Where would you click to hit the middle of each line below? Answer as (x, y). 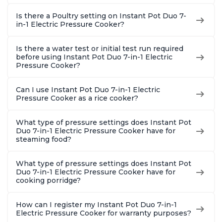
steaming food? (44, 139)
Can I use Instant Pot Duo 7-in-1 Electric (88, 90)
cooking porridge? (48, 181)
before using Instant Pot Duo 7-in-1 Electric (94, 57)
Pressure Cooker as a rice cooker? (77, 98)
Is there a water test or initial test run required (100, 49)
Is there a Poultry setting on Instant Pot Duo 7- (101, 16)
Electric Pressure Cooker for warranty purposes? (104, 213)
